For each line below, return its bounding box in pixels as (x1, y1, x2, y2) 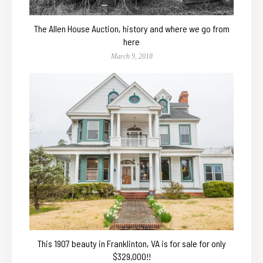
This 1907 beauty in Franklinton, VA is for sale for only (37, 237, 226, 249)
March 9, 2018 (110, 52, 153, 60)
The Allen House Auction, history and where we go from (33, 22, 230, 34)
